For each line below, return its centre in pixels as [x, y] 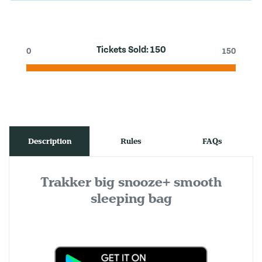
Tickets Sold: [123, 50]
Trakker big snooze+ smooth [131, 182]
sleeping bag [131, 199]
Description [49, 141]
